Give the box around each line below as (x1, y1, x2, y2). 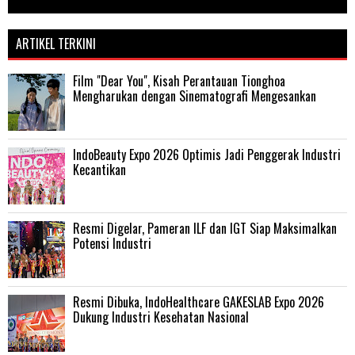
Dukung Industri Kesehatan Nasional (73, 307, 249, 326)
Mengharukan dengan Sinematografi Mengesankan (73, 86, 316, 105)
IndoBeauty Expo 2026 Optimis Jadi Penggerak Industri (73, 144, 341, 164)
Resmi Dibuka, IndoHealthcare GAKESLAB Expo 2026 (73, 292, 324, 311)
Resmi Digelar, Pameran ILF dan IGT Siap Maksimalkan (73, 218, 337, 238)
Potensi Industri (73, 233, 151, 253)
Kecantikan (73, 159, 126, 179)
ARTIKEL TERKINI (16, 33, 96, 53)
